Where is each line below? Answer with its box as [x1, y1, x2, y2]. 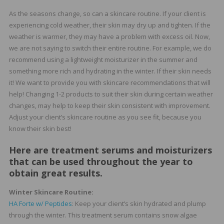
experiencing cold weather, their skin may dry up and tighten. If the [8, 20, 210, 29]
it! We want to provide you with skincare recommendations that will [8, 77, 210, 87]
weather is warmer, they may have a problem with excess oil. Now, [8, 31, 210, 41]
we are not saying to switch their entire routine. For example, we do [8, 43, 211, 52]
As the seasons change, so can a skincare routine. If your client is [8, 8, 206, 18]
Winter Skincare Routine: [8, 187, 93, 196]
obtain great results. [8, 166, 102, 179]
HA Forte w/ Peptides [8, 198, 72, 208]
